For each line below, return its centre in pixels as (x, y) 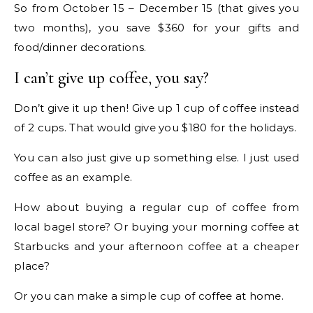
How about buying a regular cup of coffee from (156, 207)
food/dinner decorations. (80, 47)
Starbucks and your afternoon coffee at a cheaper (156, 246)
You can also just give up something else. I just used (156, 157)
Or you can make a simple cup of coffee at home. (149, 296)
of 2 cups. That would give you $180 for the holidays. (155, 127)
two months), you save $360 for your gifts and (156, 27)
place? (32, 265)
